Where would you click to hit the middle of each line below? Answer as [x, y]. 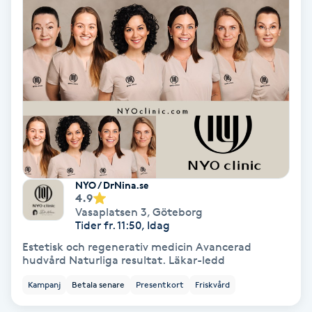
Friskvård [212, 284]
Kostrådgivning [48, 103]
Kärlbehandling [48, 259]
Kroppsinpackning [56, 142]
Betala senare [98, 284]
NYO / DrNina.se [112, 185]
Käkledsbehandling [58, 220]
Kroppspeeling [46, 181]
